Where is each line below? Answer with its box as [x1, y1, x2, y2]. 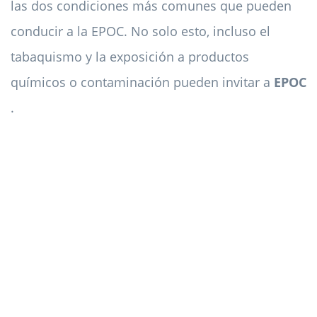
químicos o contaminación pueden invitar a [11, 74, 274, 91]
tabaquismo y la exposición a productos [11, 48, 249, 66]
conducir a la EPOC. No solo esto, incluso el [11, 23, 270, 40]
